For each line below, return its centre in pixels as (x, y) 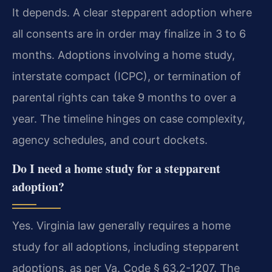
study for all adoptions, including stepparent (126, 246)
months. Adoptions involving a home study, (124, 55)
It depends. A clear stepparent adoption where (132, 13)
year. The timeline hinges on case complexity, (129, 119)
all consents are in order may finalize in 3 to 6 (129, 34)
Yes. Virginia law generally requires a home (121, 225)
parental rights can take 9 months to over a (124, 98)
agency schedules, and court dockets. (110, 140)
